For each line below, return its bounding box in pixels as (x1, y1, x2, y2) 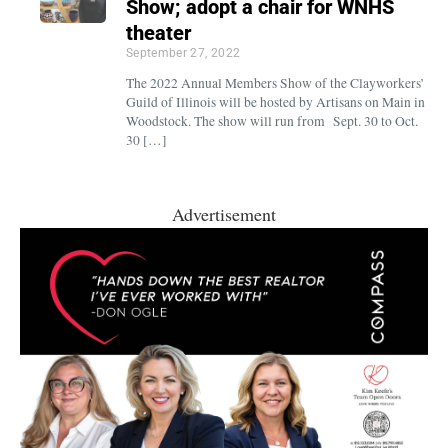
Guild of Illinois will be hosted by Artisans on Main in (125, 92, 425, 111)
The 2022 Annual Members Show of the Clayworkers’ (125, 73, 425, 92)
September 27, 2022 (125, 45, 241, 60)
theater (125, 20, 191, 45)
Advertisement (172, 201, 276, 226)
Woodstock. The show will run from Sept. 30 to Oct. (125, 111, 418, 130)
